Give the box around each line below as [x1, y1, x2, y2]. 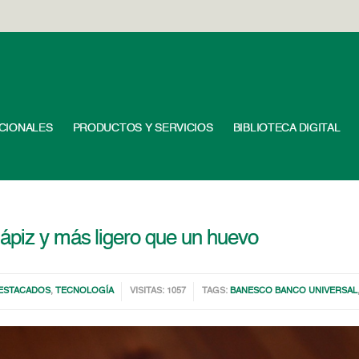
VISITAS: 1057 [130, 287, 187, 296]
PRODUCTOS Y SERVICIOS [72, 123, 213, 134]
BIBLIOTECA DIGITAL [232, 123, 341, 134]
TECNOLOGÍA [55, 287, 115, 296]
